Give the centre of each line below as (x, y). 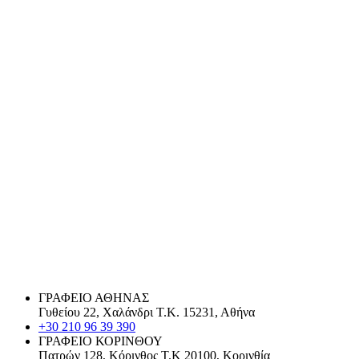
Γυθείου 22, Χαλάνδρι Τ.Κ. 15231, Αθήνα (147, 312)
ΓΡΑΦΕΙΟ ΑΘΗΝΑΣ (94, 297)
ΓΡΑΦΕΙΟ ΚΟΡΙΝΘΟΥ (101, 341)
